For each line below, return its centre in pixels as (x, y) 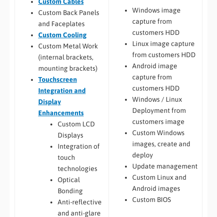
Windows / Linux (157, 100)
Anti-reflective (79, 202)
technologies (77, 168)
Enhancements (61, 113)
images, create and (161, 144)
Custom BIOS (151, 200)
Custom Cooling (62, 35)
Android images (156, 189)
